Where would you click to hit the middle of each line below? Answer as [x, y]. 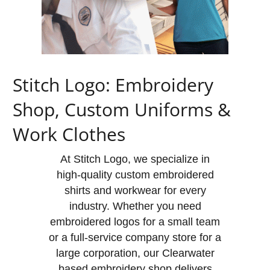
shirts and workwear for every [135, 190]
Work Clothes [69, 134]
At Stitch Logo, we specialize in [135, 159]
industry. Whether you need [135, 206]
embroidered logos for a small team [135, 221]
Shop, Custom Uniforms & [122, 109]
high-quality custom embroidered [135, 174]
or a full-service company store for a [135, 237]
